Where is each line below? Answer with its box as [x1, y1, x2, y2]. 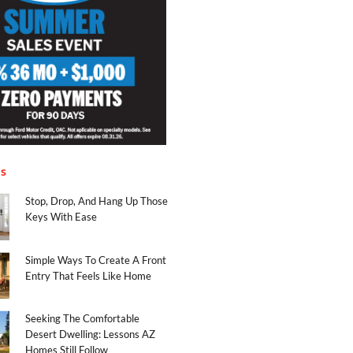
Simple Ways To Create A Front [25, 253, 166, 266]
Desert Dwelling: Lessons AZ [25, 328, 155, 341]
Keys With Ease [25, 210, 97, 224]
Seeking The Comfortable [25, 312, 139, 325]
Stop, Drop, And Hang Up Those [25, 195, 168, 208]
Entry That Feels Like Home [25, 269, 151, 282]
